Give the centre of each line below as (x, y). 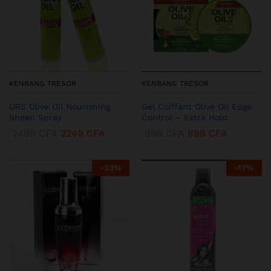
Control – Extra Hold (184, 117)
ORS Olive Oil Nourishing (60, 106)
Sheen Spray (35, 117)
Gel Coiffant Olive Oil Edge (197, 106)
